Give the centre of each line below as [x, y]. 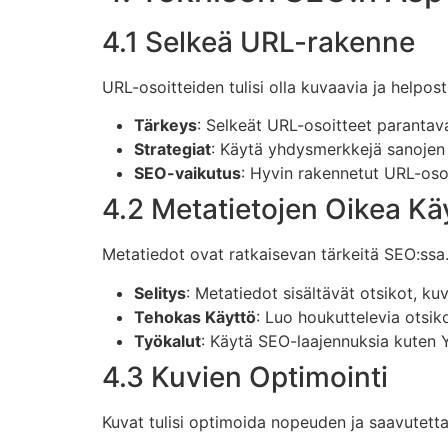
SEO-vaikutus [187, 173]
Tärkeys [165, 125]
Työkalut [167, 340]
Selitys [160, 292]
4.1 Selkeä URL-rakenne [258, 41]
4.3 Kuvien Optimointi [245, 376]
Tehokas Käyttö [195, 316]
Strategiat [172, 149]
